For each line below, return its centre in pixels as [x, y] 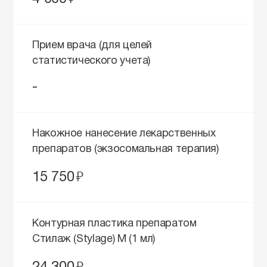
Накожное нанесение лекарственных [124, 134]
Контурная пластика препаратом [114, 224]
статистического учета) [91, 61]
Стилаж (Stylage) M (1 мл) [94, 240]
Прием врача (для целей [92, 46]
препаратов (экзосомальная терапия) [125, 150]
